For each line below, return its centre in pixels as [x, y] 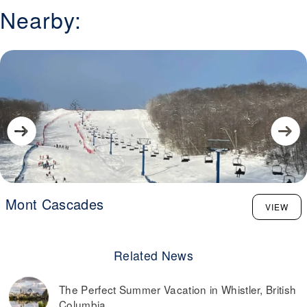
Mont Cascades [55, 204]
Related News [153, 256]
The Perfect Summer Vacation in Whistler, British [178, 290]
